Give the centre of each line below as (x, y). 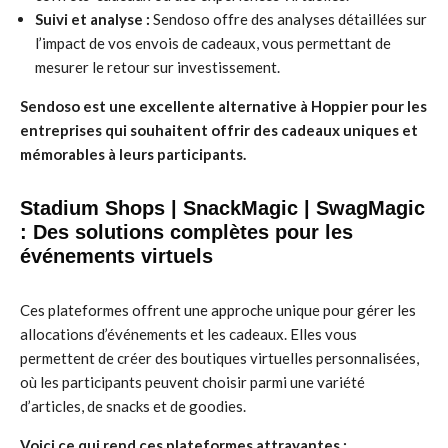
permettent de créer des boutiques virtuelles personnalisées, (219, 358)
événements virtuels (116, 256)
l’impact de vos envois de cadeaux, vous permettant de (213, 43)
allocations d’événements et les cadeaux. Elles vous (188, 334)
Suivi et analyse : (92, 19)
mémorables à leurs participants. (133, 154)
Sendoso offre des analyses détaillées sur (288, 19)
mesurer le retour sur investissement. (157, 67)
